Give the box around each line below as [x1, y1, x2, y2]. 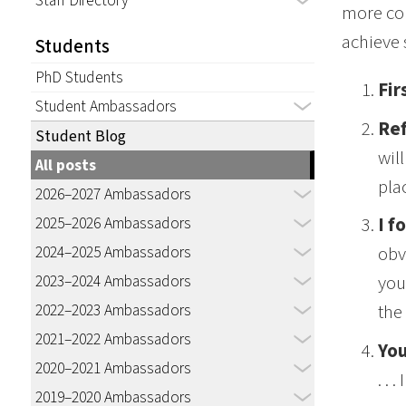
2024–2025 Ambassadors [34, 240, 191, 264]
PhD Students [34, 65, 123, 89]
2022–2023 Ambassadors [34, 298, 191, 322]
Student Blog [34, 124, 126, 148]
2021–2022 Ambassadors [34, 327, 191, 351]
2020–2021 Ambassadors [34, 356, 191, 380]
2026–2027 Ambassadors [34, 182, 191, 206]
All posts [34, 153, 96, 177]
